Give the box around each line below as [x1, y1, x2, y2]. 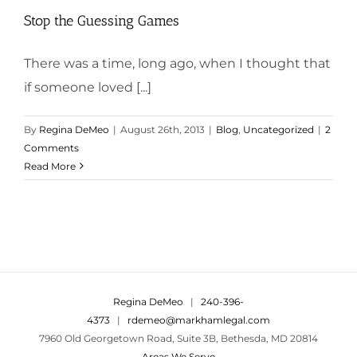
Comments [24, 141, 79, 154]
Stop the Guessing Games [24, 11, 179, 29]
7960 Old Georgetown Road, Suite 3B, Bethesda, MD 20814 [39, 331, 318, 344]
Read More [24, 159, 76, 172]
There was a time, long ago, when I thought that [24, 55, 331, 71]
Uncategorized [243, 123, 314, 135]
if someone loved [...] [24, 79, 151, 95]
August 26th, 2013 [120, 123, 205, 135]
